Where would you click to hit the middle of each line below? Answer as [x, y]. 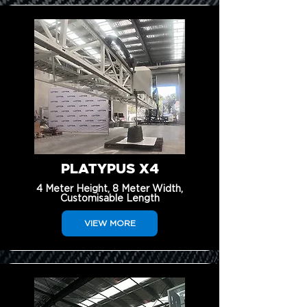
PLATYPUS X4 [110, 169]
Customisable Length [110, 199]
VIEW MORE [110, 223]
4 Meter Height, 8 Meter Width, [110, 189]
